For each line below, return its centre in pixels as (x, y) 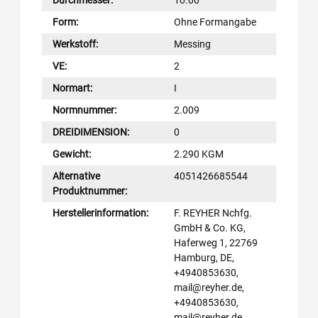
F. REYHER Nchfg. (213, 213)
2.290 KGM (199, 154)
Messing (192, 44)
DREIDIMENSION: (91, 132)
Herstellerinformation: (100, 213)
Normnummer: (84, 110)
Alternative (76, 176)
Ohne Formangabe (215, 22)
